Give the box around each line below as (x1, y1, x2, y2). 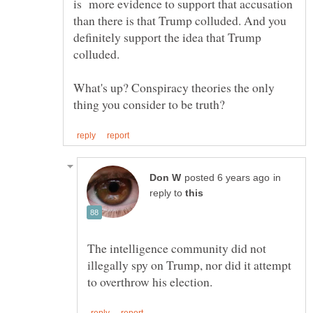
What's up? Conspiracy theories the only (73, 79, 275, 96)
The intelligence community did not (87, 240, 266, 257)
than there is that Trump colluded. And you (73, 12, 286, 29)
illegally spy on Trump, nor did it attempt (87, 256, 291, 274)
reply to (150, 188, 185, 199)
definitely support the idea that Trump (73, 29, 261, 46)
